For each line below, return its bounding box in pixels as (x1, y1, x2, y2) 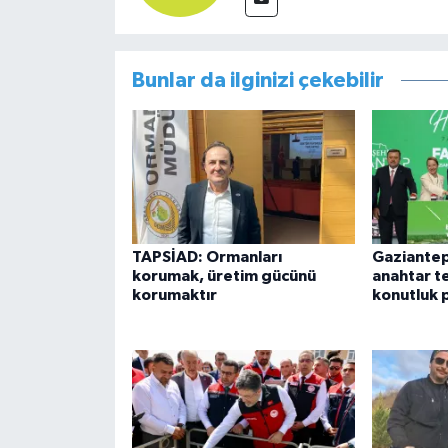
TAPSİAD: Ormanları (131, 249, 282, 266)
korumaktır (131, 287, 217, 304)
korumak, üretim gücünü (131, 268, 316, 285)
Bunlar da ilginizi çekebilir (131, 70, 384, 92)
